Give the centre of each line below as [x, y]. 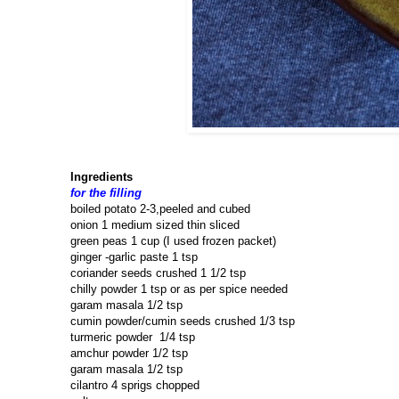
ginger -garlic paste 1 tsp [134, 257]
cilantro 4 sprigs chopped [135, 386]
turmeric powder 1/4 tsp [133, 338]
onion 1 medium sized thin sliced [155, 225]
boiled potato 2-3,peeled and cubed [160, 209]
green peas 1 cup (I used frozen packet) [173, 241]
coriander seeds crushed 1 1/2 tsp [158, 273]
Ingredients [102, 177]
